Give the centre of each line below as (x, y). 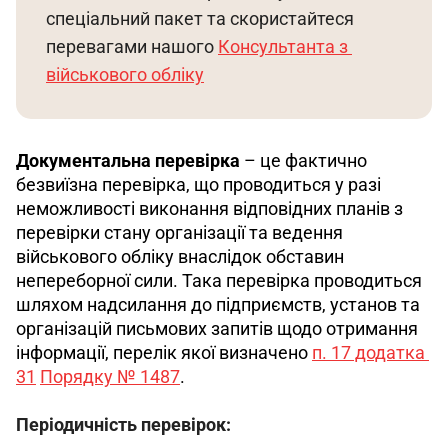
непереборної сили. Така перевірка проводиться (221, 280)
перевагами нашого (132, 46)
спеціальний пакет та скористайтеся (202, 18)
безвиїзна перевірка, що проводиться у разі (200, 184)
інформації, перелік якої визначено (164, 352)
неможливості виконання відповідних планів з (211, 208)
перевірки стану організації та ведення (181, 232)
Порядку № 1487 (110, 376)
